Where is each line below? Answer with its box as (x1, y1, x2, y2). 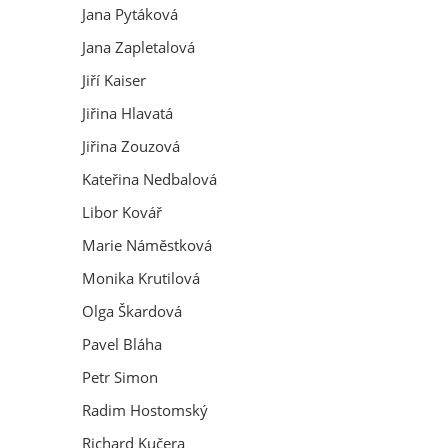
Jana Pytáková (82, 4, 178, 24)
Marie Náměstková (82, 235, 212, 255)
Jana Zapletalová (82, 37, 195, 57)
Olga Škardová (82, 301, 182, 321)
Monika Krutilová (82, 268, 200, 288)
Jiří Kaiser (82, 70, 146, 90)
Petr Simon (82, 367, 158, 387)
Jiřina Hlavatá (82, 103, 173, 123)
